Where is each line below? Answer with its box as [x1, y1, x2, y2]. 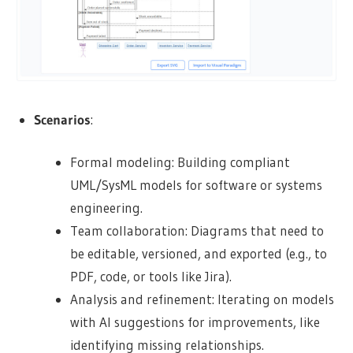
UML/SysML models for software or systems [70, 176, 323, 194]
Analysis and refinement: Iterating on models [70, 291, 335, 308]
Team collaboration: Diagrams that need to [70, 222, 325, 240]
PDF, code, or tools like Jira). [70, 268, 232, 285]
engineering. [70, 199, 143, 217]
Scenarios [33, 110, 91, 128]
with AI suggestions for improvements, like [70, 314, 321, 331]
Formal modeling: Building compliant [70, 154, 291, 171]
